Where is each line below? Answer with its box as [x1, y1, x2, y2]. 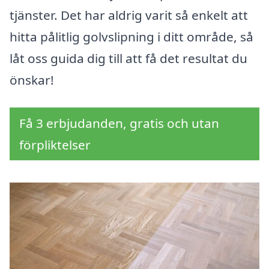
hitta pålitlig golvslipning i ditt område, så [10, 28, 253, 46]
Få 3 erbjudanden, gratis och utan [19, 115, 219, 132]
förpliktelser [19, 136, 91, 154]
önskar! [10, 71, 54, 89]
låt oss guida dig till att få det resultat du [10, 50, 247, 67]
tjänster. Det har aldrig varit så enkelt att [10, 7, 248, 24]
